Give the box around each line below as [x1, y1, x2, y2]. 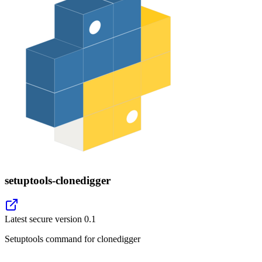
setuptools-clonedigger [5, 174, 111, 187]
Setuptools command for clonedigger [5, 234, 140, 244]
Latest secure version [5, 214, 84, 225]
